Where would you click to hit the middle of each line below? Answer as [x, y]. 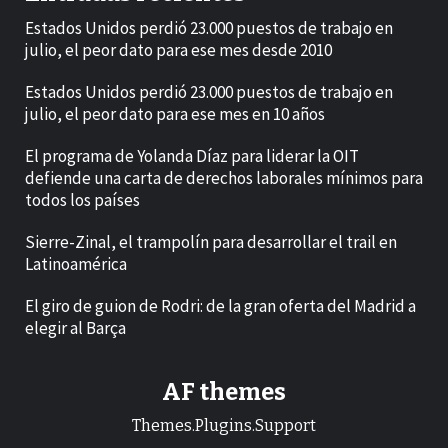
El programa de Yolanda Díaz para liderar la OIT [192, 156]
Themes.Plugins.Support [224, 426]
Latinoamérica [76, 264]
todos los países [82, 200]
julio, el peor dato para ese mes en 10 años [175, 114]
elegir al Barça [75, 328]
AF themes [224, 392]
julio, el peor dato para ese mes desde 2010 [178, 50]
